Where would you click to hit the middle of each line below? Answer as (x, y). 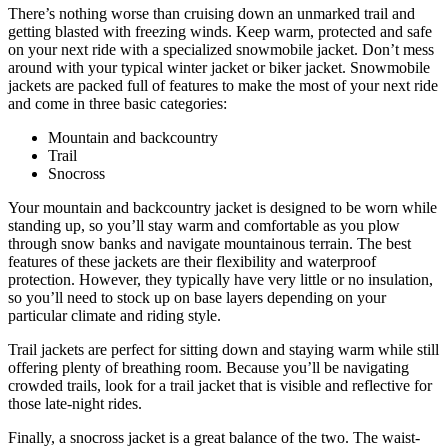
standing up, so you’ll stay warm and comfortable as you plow (204, 225)
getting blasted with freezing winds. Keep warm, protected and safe (220, 31)
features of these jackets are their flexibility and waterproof (192, 261)
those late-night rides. (75, 403)
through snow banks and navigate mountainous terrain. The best (209, 243)
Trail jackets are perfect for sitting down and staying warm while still (223, 349)
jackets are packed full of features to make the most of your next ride (223, 85)
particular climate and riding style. (114, 315)
